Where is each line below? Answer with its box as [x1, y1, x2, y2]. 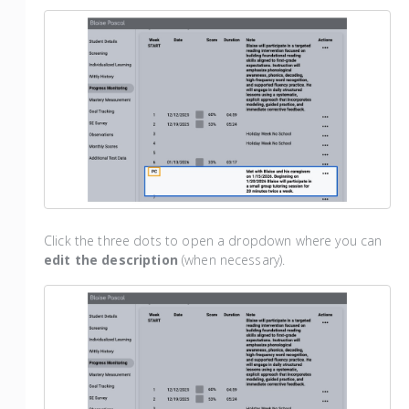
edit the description [44, 251, 178, 269]
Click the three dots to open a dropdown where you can [44, 232, 383, 250]
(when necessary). [177, 251, 286, 269]
